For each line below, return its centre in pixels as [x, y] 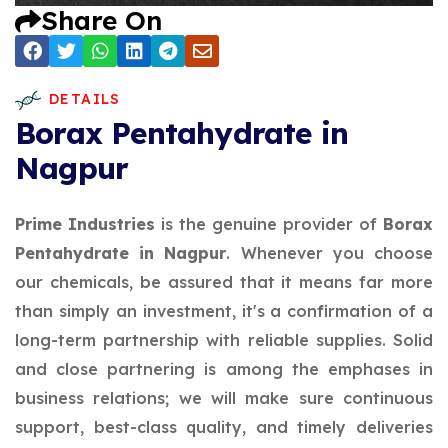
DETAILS [85, 99]
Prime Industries [85, 224]
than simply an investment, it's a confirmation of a [224, 311]
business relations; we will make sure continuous [224, 398]
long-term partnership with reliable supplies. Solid [224, 340]
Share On [101, 20]
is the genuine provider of [269, 224]
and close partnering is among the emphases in [224, 369]
